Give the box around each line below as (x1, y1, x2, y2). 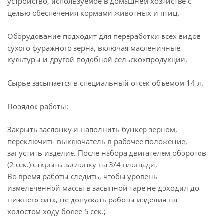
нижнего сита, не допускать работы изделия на (7, 195, 177, 204)
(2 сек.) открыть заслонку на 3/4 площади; (7, 160, 157, 169)
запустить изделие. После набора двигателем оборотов (7, 148, 206, 158)
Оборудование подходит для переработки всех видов (7, 31, 201, 41)
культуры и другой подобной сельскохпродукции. (7, 54, 187, 64)
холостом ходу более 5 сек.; (7, 206, 106, 216)
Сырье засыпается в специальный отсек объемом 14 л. (7, 78, 203, 88)
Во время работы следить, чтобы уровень (7, 171, 158, 181)
